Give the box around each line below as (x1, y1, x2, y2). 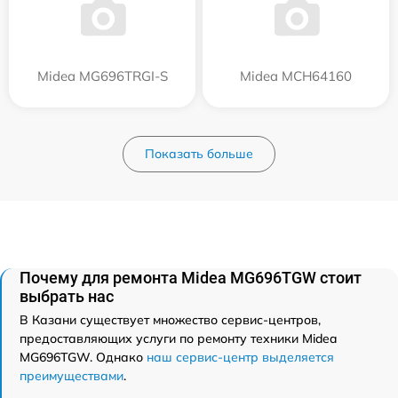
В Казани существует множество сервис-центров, (20, 311, 321, 328)
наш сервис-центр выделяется (147, 348, 334, 365)
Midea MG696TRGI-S (36, 67, 168, 84)
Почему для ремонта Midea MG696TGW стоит (20, 267, 362, 287)
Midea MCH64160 (240, 67, 352, 84)
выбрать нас (20, 286, 114, 306)
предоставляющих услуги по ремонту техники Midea (20, 330, 337, 346)
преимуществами (20, 367, 123, 384)
